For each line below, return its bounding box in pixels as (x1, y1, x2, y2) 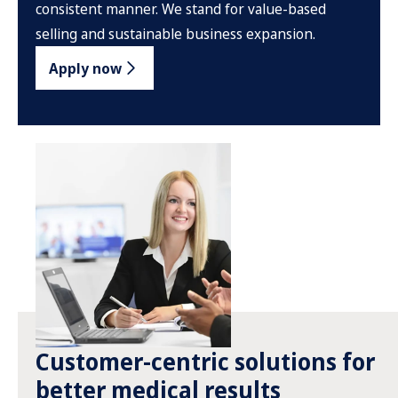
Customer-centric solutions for (36, 346, 375, 378)
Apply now (49, 58, 122, 78)
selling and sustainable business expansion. (36, 24, 315, 44)
